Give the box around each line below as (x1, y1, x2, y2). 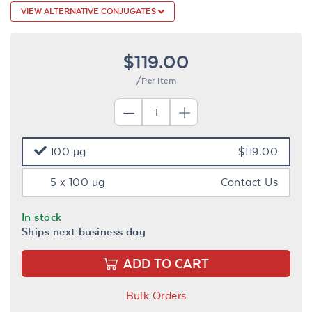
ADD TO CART (123, 256, 209, 271)
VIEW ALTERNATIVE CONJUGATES (21, 6, 158, 16)
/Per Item (135, 75, 177, 86)
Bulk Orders (125, 288, 187, 302)
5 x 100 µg (47, 175, 105, 189)
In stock (22, 210, 62, 224)
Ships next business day (22, 224, 146, 238)
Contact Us (220, 175, 278, 189)
